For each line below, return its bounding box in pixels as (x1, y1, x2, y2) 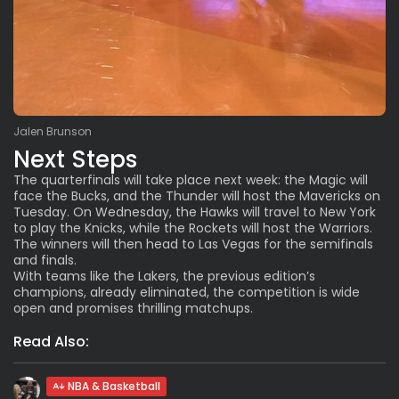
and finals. (13, 250, 77, 269)
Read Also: (13, 330, 89, 352)
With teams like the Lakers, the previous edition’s (13, 266, 315, 285)
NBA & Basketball (68, 378, 160, 394)
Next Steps (13, 142, 137, 175)
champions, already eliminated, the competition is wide (13, 282, 360, 301)
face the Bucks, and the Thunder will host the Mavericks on (13, 186, 380, 205)
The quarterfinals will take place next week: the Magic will (13, 170, 368, 189)
